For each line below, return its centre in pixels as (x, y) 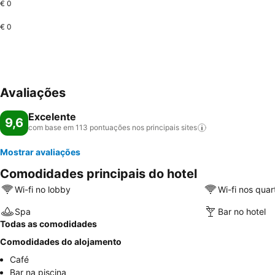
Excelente (52, 117)
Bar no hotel (242, 211)
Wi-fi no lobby (43, 189)
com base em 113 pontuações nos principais (104, 127)
